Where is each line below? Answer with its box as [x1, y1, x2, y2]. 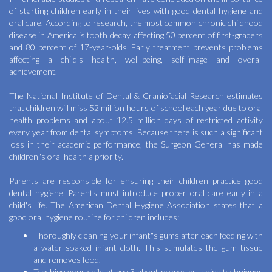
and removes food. [33, 254, 101, 265]
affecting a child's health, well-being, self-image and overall [9, 53, 263, 64]
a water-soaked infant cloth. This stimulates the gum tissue [33, 242, 263, 253]
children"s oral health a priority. [9, 151, 123, 161]
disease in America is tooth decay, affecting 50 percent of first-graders [9, 29, 263, 40]
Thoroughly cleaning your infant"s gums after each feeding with [33, 229, 263, 240]
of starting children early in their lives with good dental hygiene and [9, 5, 263, 16]
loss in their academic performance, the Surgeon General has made [9, 138, 263, 149]
